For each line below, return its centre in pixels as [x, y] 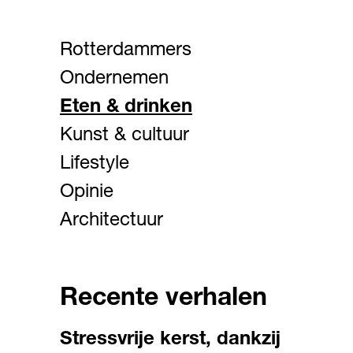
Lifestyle [95, 165]
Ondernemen [114, 80]
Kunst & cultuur [124, 136]
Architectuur [111, 221]
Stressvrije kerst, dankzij [170, 340]
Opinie [87, 193]
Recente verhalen [163, 299]
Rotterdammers [126, 51]
